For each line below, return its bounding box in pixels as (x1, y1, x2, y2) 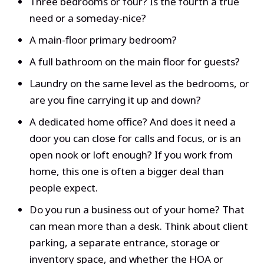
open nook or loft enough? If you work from (29, 148, 233, 162)
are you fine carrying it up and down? (29, 93, 201, 107)
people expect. (29, 181, 98, 195)
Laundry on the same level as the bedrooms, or (29, 77, 249, 91)
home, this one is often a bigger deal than (29, 164, 224, 179)
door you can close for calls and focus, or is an (29, 131, 241, 146)
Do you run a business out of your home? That (29, 203, 245, 217)
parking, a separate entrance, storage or (29, 236, 220, 250)
